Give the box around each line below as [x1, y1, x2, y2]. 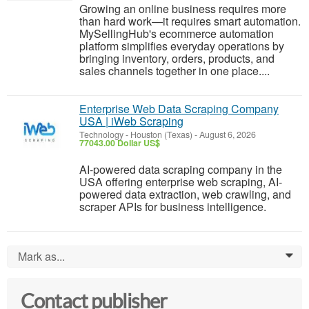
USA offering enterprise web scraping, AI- [79, 174, 282, 190]
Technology [79, 128, 123, 141]
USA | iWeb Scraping [79, 113, 183, 130]
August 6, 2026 [197, 128, 256, 141]
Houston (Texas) [130, 128, 192, 141]
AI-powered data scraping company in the [79, 161, 282, 178]
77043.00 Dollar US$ [79, 137, 160, 150]
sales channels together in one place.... [79, 63, 270, 79]
